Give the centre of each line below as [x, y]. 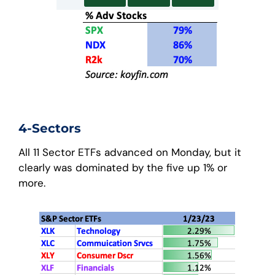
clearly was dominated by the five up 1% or [123, 167]
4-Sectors [50, 128]
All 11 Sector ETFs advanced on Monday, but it [130, 152]
